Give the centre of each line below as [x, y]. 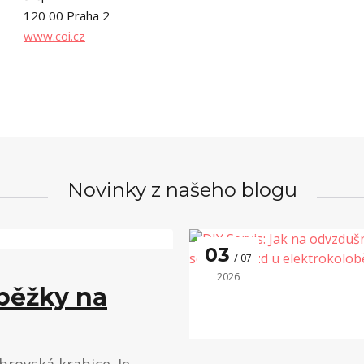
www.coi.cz [54, 36]
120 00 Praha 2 [66, 15]
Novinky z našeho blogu [182, 190]
